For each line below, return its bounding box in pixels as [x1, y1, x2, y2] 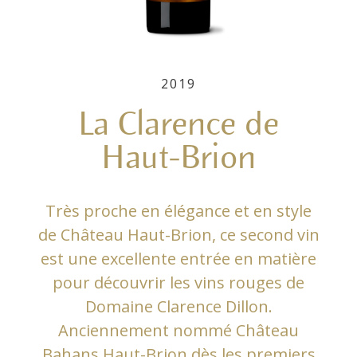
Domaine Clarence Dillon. [84, 296, 273, 318]
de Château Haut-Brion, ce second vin [37, 224, 320, 246]
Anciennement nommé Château [58, 320, 299, 342]
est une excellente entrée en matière [41, 248, 316, 270]
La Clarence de [78, 108, 279, 143]
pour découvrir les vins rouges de [53, 272, 304, 294]
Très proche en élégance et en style [45, 200, 312, 222]
